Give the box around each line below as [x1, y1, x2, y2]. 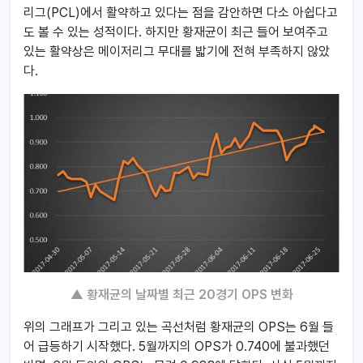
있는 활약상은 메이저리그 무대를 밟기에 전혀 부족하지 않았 [23, 44, 330, 60]
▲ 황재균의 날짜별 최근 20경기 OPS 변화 [70, 286, 293, 302]
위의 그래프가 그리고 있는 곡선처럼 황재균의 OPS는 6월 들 [23, 318, 334, 335]
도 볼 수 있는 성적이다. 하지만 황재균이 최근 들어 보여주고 [23, 24, 328, 41]
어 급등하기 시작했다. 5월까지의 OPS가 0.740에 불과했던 [23, 338, 330, 354]
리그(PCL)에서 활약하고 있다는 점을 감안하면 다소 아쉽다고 [23, 5, 338, 21]
